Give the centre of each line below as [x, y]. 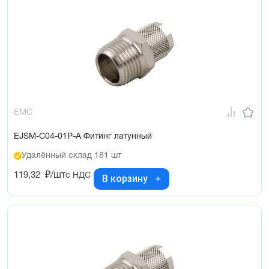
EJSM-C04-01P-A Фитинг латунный [83, 136]
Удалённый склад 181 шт [71, 156]
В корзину [125, 179]
